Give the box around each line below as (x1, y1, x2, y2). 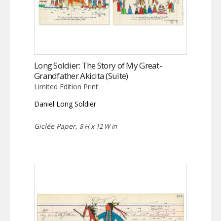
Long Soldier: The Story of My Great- (34, 60, 162, 72)
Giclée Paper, (34, 121, 79, 131)
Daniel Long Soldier (34, 99, 96, 109)
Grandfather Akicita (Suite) (34, 70, 128, 82)
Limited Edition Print (34, 82, 98, 92)
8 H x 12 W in (79, 122, 117, 131)
